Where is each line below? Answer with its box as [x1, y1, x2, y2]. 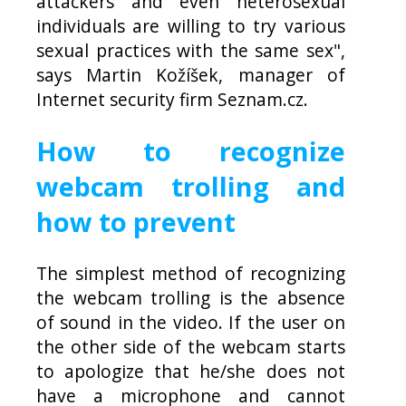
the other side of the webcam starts [36, 333, 345, 359]
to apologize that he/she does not [36, 358, 345, 383]
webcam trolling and [36, 168, 345, 204]
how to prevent [36, 203, 236, 239]
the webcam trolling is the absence [36, 285, 345, 310]
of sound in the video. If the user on [36, 309, 345, 334]
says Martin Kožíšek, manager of [36, 63, 345, 88]
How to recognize [36, 132, 345, 169]
